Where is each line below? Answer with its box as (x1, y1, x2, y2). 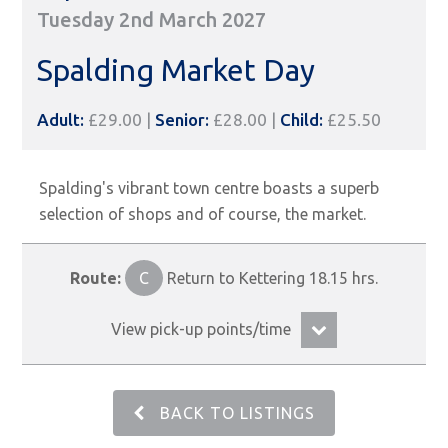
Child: (280, 110, 324, 130)
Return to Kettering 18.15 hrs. (163, 269, 378, 288)
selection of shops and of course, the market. (38, 205, 366, 224)
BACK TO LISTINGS (160, 404, 315, 423)
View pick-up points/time (111, 320, 291, 339)
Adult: (37, 110, 85, 130)
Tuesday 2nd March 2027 (37, 8, 267, 32)
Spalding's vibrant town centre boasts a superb (38, 179, 379, 198)
